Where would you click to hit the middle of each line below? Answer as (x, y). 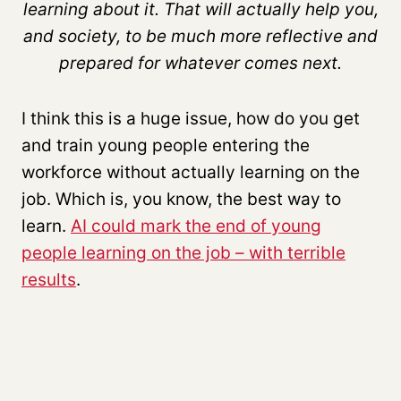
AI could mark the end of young (196, 226)
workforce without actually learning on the (191, 172)
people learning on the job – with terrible (183, 252)
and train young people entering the (166, 145)
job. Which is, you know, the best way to (181, 199)
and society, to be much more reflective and (200, 36)
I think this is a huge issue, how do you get (191, 118)
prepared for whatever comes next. (200, 63)
